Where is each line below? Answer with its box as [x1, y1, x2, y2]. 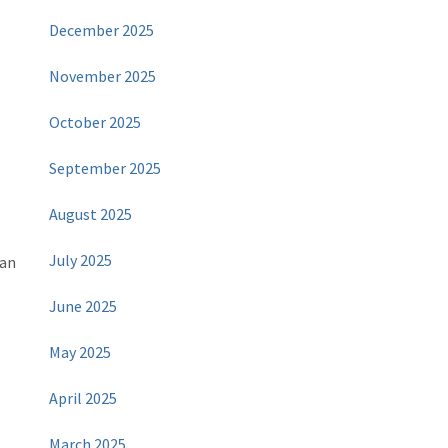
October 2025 [49, 112, 142, 133]
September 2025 [49, 158, 162, 179]
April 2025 [49, 388, 118, 409]
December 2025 [49, 20, 155, 41]
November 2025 [49, 66, 157, 87]
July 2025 [49, 250, 113, 271]
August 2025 [49, 204, 133, 225]
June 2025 [49, 296, 118, 317]
